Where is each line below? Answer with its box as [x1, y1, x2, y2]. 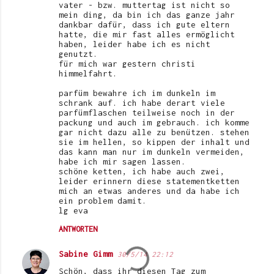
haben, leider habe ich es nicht [59, 39, 210, 49]
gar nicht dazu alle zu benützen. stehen [59, 127, 250, 137]
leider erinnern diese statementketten [59, 176, 240, 186]
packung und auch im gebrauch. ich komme [59, 117, 250, 127]
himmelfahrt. [59, 68, 117, 78]
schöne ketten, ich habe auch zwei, [59, 166, 225, 176]
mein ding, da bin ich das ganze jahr [59, 9, 235, 20]
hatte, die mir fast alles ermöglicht [59, 29, 235, 39]
